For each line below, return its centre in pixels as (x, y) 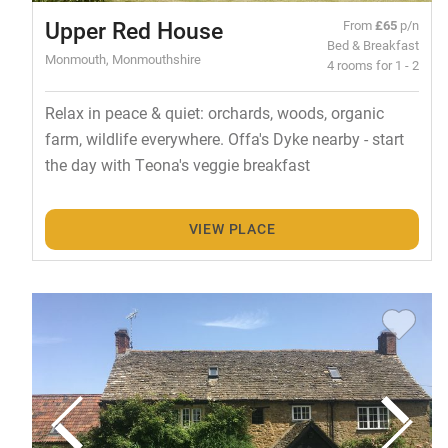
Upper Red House (133, 30)
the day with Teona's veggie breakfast (177, 165)
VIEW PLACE (232, 229)
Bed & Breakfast (373, 45)
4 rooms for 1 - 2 (373, 65)
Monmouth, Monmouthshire (122, 59)
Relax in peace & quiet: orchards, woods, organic (214, 113)
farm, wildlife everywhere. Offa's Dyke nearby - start (224, 139)
